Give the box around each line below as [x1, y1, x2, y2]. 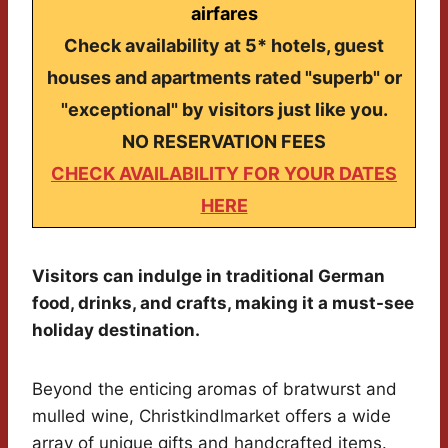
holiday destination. [32, 320, 200, 341]
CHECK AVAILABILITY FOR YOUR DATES [51, 163, 397, 185]
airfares [190, 3, 258, 25]
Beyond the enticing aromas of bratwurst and [32, 379, 397, 400]
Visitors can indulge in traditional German [32, 266, 385, 287]
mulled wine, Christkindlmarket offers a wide [32, 406, 391, 427]
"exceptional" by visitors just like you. [60, 99, 388, 121]
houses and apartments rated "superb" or [46, 67, 402, 89]
